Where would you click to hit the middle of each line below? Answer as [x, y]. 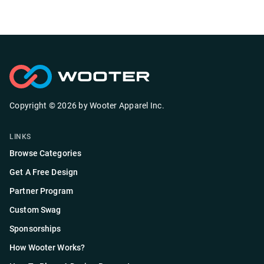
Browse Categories [46, 153]
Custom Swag [35, 210]
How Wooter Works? [47, 247]
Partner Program [41, 191]
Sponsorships [35, 229]
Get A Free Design [44, 172]
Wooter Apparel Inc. [127, 105]
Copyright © [33, 105]
